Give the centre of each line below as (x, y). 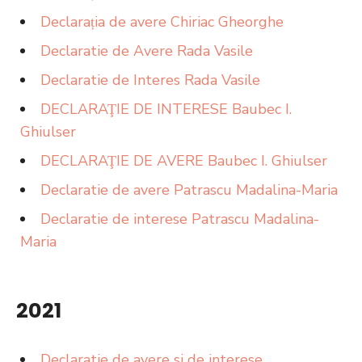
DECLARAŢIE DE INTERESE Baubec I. (166, 109)
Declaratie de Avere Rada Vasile (147, 51)
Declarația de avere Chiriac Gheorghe (162, 22)
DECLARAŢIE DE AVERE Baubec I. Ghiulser (184, 161)
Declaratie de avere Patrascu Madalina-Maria (189, 190)
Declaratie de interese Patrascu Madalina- (180, 219)
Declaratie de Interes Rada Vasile (150, 80)
